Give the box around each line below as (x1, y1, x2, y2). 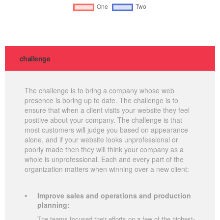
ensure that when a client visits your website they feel (25, 105, 190, 115)
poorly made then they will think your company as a (25, 144, 184, 154)
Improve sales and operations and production (37, 190, 191, 200)
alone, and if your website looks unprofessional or (25, 134, 178, 144)
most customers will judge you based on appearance (25, 124, 188, 135)
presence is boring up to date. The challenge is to (25, 95, 178, 105)
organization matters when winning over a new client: (25, 164, 189, 174)
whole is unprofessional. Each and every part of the (25, 154, 184, 164)
